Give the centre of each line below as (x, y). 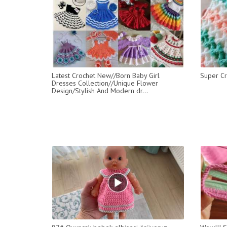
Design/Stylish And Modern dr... (100, 90)
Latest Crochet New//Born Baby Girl (106, 75)
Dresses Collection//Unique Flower (105, 83)
